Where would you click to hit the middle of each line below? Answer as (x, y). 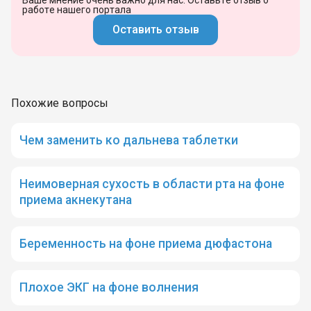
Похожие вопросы (60, 103)
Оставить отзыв (155, 30)
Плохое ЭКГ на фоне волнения (109, 288)
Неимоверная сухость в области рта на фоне (152, 184)
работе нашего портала (77, 9)
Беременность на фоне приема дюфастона (146, 244)
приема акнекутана (76, 200)
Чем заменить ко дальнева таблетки (129, 140)
